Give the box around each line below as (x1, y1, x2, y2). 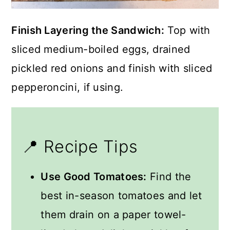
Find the (146, 170, 191, 183)
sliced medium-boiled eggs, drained (11, 43, 190, 55)
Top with (164, 24, 210, 36)
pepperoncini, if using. (11, 81, 124, 93)
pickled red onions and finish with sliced (11, 62, 213, 74)
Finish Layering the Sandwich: (11, 24, 165, 36)
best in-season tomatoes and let (41, 189, 202, 202)
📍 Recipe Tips (22, 136, 138, 157)
